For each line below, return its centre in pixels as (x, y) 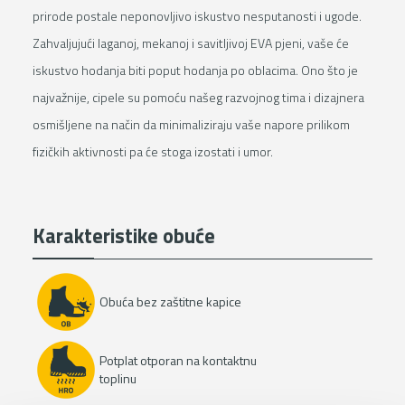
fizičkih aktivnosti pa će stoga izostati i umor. (152, 151)
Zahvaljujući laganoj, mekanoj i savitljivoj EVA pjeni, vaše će (190, 42)
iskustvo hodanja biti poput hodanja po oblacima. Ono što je (195, 70)
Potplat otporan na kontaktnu (179, 360)
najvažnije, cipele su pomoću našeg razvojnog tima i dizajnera (198, 97)
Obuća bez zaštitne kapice (171, 302)
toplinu (118, 378)
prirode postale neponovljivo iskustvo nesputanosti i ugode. (197, 15)
